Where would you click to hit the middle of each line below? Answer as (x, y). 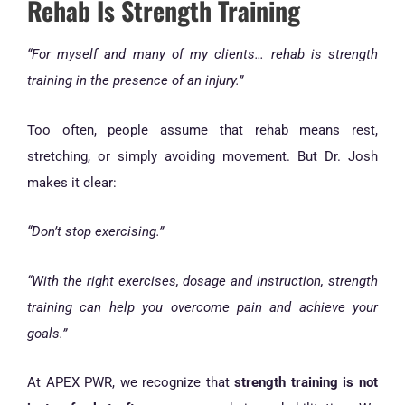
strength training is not (306, 383)
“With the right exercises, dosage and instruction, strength (202, 281)
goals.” (47, 333)
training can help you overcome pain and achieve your (202, 307)
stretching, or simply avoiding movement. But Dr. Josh (202, 156)
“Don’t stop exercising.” (95, 232)
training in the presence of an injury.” (135, 81)
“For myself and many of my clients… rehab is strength (202, 55)
